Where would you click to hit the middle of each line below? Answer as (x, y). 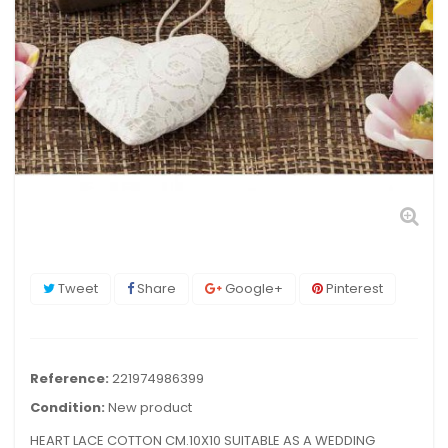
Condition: (67, 407)
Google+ (252, 288)
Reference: (69, 378)
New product (150, 407)
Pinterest (353, 288)
